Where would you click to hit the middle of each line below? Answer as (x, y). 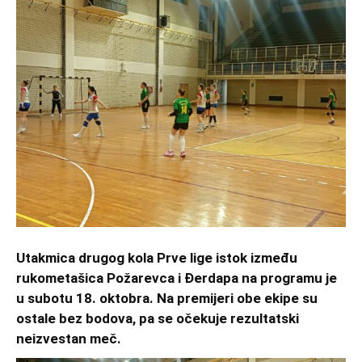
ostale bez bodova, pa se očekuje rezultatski (158, 319)
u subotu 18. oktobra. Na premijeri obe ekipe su (167, 299)
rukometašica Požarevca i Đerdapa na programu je (177, 278)
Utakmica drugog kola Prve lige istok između (157, 258)
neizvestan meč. (69, 339)
